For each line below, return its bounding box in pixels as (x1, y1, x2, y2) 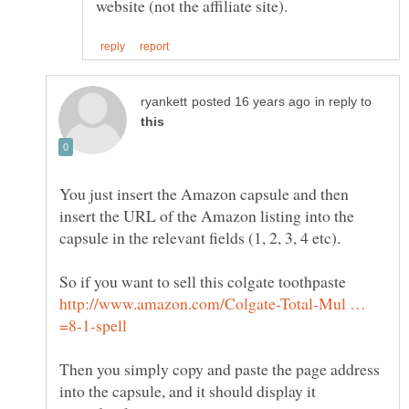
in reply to (315, 95, 372, 110)
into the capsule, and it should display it (59, 380, 316, 403)
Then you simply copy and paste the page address (59, 358, 380, 381)
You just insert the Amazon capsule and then (59, 183, 349, 205)
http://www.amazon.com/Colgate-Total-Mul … (59, 292, 366, 315)
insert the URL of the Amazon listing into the (59, 204, 354, 227)
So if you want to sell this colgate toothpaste (59, 270, 346, 293)
